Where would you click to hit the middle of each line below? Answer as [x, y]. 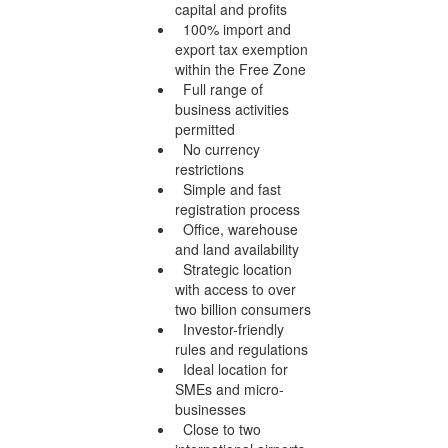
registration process [237, 208]
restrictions [209, 168]
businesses [210, 408]
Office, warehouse [236, 228]
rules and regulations [241, 348]
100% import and [233, 28]
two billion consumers [243, 308]
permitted [205, 128]
